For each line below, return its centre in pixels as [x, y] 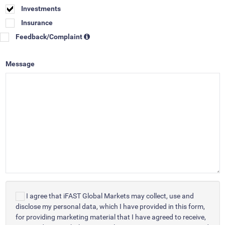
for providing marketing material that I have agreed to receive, [110, 217]
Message [20, 64]
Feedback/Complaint [49, 37]
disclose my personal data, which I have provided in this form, [110, 206]
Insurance [37, 23]
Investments [41, 9]
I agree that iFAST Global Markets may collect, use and [110, 196]
